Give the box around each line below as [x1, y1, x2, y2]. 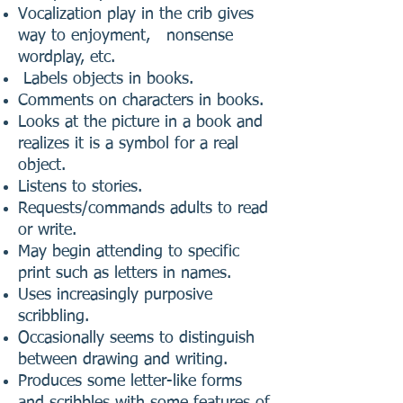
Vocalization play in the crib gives [18, 5, 254, 22]
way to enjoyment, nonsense [18, 27, 233, 44]
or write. [18, 221, 76, 238]
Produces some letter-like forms [18, 372, 242, 390]
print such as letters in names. [18, 264, 231, 282]
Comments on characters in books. [18, 92, 264, 109]
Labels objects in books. [18, 70, 193, 87]
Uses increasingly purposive [18, 286, 212, 303]
